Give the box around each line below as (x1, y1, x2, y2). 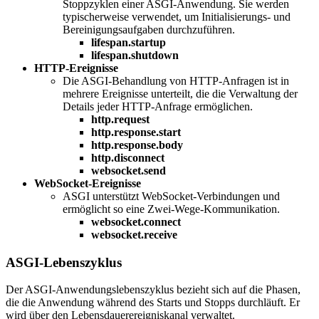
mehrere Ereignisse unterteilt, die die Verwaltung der (63, 87, 298, 100)
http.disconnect (91, 151, 164, 164)
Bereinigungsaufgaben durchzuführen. (63, 23, 235, 36)
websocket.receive (91, 228, 177, 241)
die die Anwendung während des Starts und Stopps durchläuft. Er (6, 296, 300, 309)
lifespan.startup (91, 36, 166, 48)
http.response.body (91, 138, 183, 151)
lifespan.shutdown (91, 48, 179, 61)
